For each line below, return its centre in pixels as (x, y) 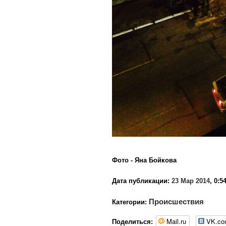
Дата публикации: (141, 181)
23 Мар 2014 (191, 181)
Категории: (130, 202)
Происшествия (176, 202)
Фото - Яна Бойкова (144, 160)
